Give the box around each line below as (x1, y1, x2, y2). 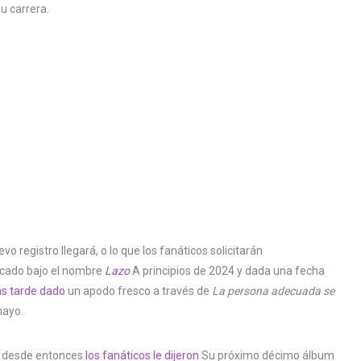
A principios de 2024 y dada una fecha (130, 263, 325, 277)
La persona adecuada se (212, 284, 334, 297)
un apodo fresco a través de (65, 284, 212, 297)
